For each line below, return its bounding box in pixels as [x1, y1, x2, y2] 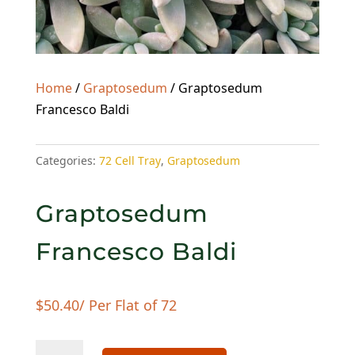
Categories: [35, 153, 99, 169]
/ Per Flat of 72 [78, 296, 177, 315]
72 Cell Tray [98, 153, 161, 169]
